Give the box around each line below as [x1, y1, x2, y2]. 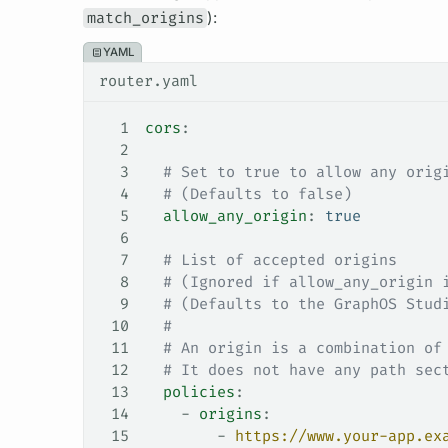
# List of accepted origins [144, 250, 397, 271]
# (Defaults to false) [144, 184, 352, 205]
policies [144, 382, 235, 403]
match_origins [86, 7, 204, 28]
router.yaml [98, 70, 198, 91]
